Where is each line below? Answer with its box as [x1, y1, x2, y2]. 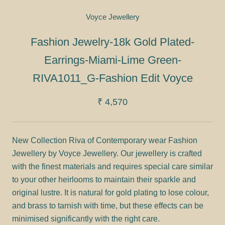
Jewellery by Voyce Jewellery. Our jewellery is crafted [12, 149, 202, 158]
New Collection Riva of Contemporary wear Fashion [12, 136, 197, 145]
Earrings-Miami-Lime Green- [44, 53, 181, 66]
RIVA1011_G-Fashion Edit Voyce [32, 71, 193, 84]
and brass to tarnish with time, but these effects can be [12, 201, 203, 210]
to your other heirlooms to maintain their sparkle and [12, 175, 196, 184]
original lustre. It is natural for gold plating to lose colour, [12, 188, 209, 197]
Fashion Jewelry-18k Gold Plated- [31, 35, 194, 48]
